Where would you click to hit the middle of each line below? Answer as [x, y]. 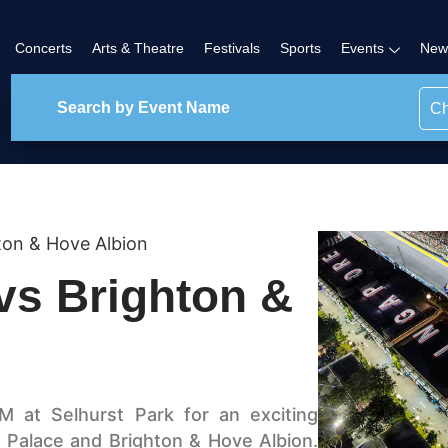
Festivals [232, 48]
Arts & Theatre [138, 48]
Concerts [44, 48]
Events [363, 48]
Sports [301, 48]
